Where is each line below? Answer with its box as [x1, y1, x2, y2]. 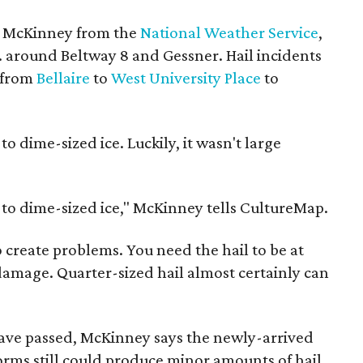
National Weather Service [140, 23, 319, 42]
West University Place [111, 68, 262, 88]
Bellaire [36, 68, 91, 88]
